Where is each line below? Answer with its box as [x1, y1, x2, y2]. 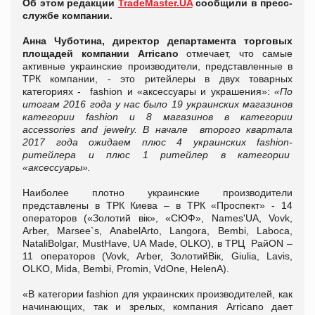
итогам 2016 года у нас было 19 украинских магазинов [22, 98, 292, 110]
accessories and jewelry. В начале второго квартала [22, 123, 292, 135]
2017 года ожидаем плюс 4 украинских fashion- [22, 136, 292, 148]
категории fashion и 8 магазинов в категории [22, 110, 292, 122]
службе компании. [22, 9, 112, 21]
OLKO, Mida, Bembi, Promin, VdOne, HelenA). [22, 262, 232, 274]
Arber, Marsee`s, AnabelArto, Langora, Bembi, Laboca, [22, 224, 292, 236]
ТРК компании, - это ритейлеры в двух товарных [22, 72, 292, 84]
